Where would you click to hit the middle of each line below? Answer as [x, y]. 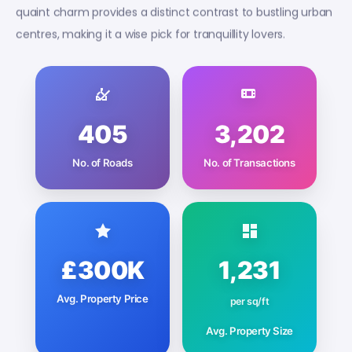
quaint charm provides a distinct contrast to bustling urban [174, 11]
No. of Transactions [249, 162]
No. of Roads [103, 162]
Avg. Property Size [249, 330]
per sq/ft [249, 301]
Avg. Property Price [103, 298]
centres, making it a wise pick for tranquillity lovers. [150, 33]
